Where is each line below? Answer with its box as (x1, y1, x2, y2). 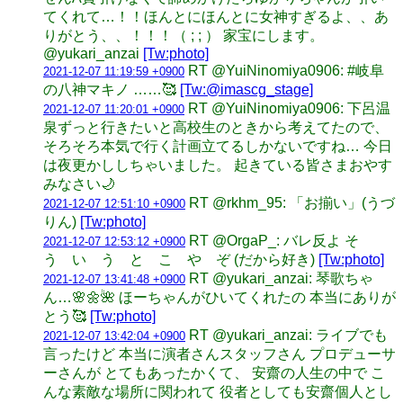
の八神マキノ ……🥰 (43, 81, 180, 97)
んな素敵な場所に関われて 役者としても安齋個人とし (43, 383, 392, 399)
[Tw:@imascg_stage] (180, 81, 313, 97)
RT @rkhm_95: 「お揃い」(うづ (189, 194, 395, 210)
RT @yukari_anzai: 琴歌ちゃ (189, 270, 373, 286)
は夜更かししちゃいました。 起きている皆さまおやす (43, 157, 392, 173)
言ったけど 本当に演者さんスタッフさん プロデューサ (43, 345, 396, 362)
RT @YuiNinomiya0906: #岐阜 (188, 62, 384, 78)
